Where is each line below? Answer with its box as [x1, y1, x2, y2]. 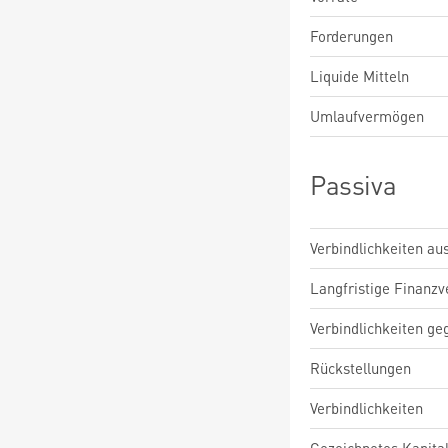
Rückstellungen [310, 358, 411, 378]
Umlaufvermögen [310, 106, 424, 126]
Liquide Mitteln [310, 66, 409, 86]
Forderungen [310, 26, 393, 46]
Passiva [310, 168, 397, 201]
